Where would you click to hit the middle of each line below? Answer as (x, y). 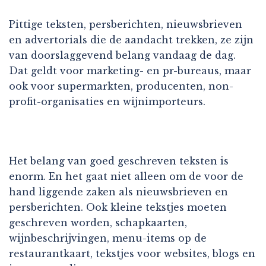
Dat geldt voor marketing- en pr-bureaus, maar (130, 70)
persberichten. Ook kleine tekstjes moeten (118, 207)
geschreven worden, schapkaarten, (98, 222)
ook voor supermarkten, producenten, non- (121, 86)
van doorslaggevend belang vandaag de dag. (122, 55)
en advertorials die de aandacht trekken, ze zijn (131, 39)
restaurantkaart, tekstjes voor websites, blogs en (132, 253)
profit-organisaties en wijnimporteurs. (107, 101)
